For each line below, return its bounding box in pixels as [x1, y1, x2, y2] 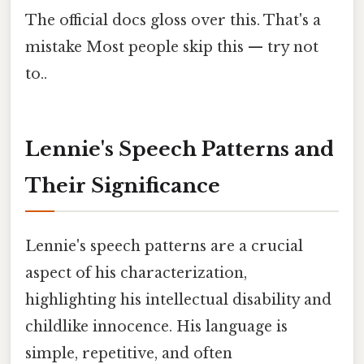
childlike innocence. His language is [25, 318, 288, 336]
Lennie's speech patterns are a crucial [25, 237, 303, 256]
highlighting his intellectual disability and [25, 291, 331, 310]
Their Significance [25, 174, 220, 198]
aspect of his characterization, [25, 264, 247, 283]
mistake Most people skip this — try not [25, 38, 318, 57]
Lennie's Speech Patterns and [25, 137, 334, 162]
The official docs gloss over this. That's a [25, 11, 321, 30]
